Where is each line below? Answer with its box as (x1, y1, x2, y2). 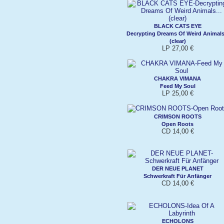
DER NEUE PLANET (151, 165, 203, 171)
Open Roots (161, 120, 193, 127)
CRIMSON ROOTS (153, 113, 201, 119)
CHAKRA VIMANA (154, 75, 201, 81)
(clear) (169, 37, 186, 44)
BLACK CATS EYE (153, 22, 201, 29)
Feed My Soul (159, 82, 195, 89)
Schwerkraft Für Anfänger (143, 172, 211, 179)
